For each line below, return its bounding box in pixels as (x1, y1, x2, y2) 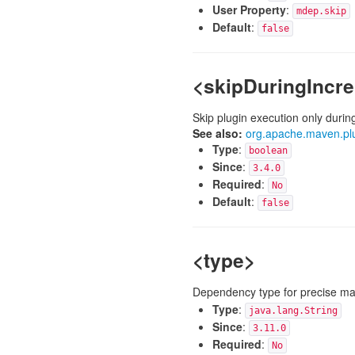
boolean (248, 145, 288, 156)
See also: (192, 125, 242, 141)
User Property (212, 2, 286, 17)
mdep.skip (296, 6, 346, 17)
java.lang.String (248, 305, 338, 316)
